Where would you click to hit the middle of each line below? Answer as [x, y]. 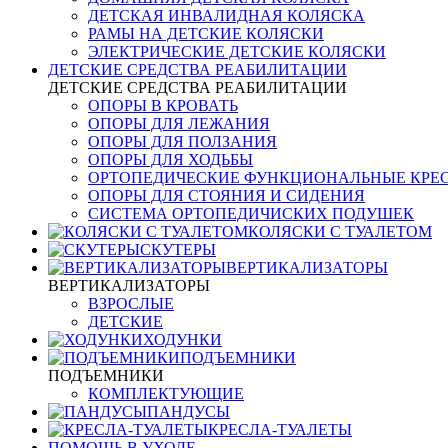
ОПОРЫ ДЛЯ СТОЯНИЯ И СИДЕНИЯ [226, 195]
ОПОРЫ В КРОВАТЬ [163, 105]
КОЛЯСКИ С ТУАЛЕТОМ [340, 231]
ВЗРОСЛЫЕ [131, 303]
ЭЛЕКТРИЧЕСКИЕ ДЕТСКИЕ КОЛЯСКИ [237, 51]
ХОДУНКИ [182, 339]
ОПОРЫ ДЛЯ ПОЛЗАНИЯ [182, 141]
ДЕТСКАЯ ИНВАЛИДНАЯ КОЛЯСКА [226, 15]
